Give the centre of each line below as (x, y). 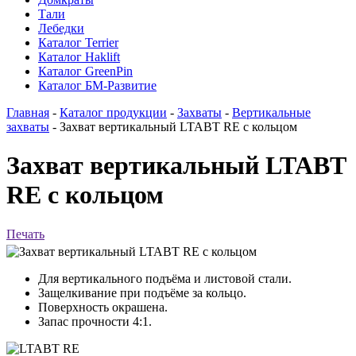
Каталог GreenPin (85, 71)
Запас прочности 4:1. (95, 321)
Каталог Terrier (78, 43)
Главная (28, 112)
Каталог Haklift (79, 57)
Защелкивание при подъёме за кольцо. (142, 292)
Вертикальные (271, 112)
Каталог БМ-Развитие (97, 85)
